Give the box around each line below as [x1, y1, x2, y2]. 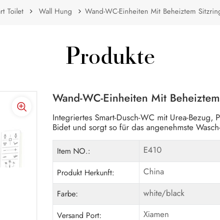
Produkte [65, 47, 155, 71]
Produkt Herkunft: [57, 166, 115, 178]
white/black [143, 187, 184, 199]
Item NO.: [57, 145, 91, 157]
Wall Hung [38, 5, 72, 17]
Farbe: [57, 188, 79, 200]
